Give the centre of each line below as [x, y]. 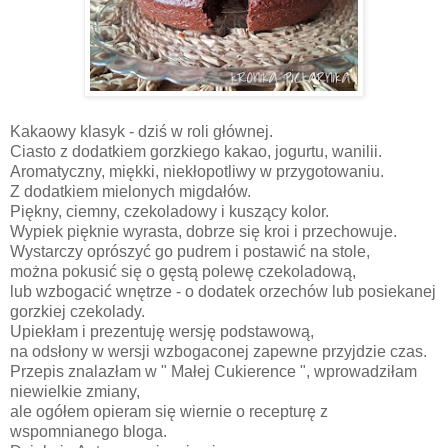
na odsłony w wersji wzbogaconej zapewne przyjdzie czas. [220, 352]
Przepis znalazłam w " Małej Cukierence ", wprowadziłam [213, 372]
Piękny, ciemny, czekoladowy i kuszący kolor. [169, 212]
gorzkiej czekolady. [77, 312]
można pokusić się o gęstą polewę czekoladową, [185, 272]
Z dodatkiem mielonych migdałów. [132, 192]
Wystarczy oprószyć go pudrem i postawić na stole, [190, 252]
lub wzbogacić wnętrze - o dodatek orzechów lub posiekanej [223, 292]
